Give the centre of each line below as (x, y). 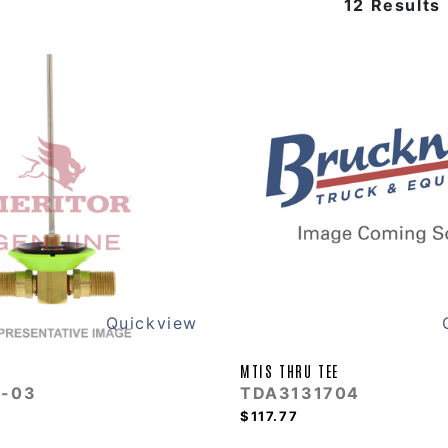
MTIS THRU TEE (289, 371)
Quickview (151, 323)
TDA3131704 (299, 393)
